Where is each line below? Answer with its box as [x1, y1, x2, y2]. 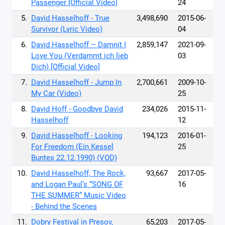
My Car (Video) [31, 89, 81, 98]
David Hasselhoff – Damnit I [31, 40, 126, 49]
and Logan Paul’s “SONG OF [31, 180, 123, 189]
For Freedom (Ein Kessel [31, 142, 114, 151]
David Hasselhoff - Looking [31, 131, 122, 140]
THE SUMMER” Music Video [31, 191, 126, 200]
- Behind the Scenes [31, 202, 97, 211]
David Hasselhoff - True [31, 14, 109, 23]
